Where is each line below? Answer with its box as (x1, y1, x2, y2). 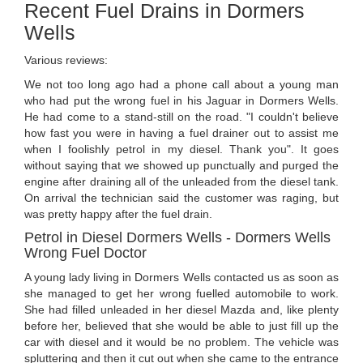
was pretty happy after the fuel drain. (24, 207, 212, 220)
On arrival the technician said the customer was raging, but (24, 190, 339, 204)
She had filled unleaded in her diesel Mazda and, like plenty (24, 302, 339, 316)
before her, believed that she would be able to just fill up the (24, 318, 339, 332)
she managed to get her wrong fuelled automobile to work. (24, 286, 339, 300)
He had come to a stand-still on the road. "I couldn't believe (24, 109, 339, 123)
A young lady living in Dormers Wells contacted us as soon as (24, 270, 339, 284)
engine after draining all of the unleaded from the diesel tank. (24, 174, 339, 188)
